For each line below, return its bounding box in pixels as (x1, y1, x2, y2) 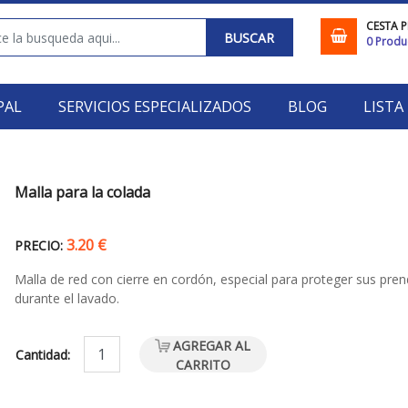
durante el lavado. (14, 290, 119, 307)
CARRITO (175, 356, 230, 373)
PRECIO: (14, 237, 63, 254)
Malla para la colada (14, 182, 150, 202)
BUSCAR (223, 28, 274, 46)
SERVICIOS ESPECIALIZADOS (57, 97, 251, 117)
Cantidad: (15, 345, 74, 363)
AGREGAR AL (173, 337, 251, 354)
